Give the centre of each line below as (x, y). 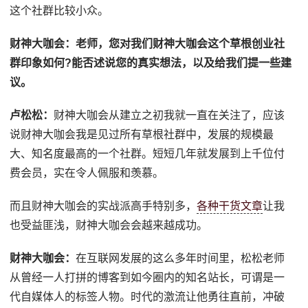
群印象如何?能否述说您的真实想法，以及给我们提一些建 (151, 63)
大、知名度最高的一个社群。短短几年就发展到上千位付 (147, 153)
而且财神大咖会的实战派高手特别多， (103, 206)
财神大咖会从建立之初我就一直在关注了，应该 (169, 115)
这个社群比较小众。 (59, 10)
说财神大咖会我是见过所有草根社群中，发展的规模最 (142, 134)
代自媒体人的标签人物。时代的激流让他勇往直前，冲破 (147, 296)
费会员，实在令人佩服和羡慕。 (87, 173)
